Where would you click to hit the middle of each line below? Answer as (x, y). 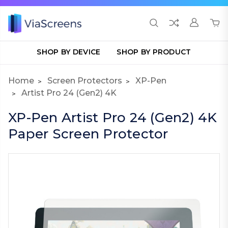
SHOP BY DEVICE (69, 52)
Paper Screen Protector (88, 134)
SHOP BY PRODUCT (154, 52)
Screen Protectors (85, 81)
